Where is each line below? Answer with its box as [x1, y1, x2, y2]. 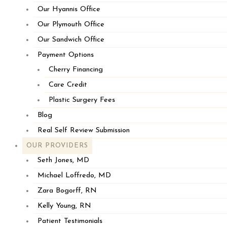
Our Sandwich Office [37, 35, 104, 44]
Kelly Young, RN [37, 202, 91, 210]
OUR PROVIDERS [26, 142, 88, 149]
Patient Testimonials [37, 217, 102, 225]
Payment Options [37, 51, 94, 59]
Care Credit [48, 81, 87, 89]
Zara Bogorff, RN [37, 186, 97, 195]
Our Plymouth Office [37, 20, 104, 28]
